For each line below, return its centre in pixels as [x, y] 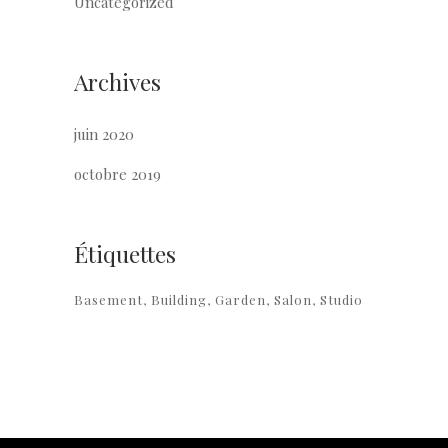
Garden [240, 299]
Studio [341, 299]
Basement [108, 299]
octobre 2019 [117, 174]
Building [179, 299]
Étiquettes [125, 253]
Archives [117, 81]
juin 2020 [104, 134]
